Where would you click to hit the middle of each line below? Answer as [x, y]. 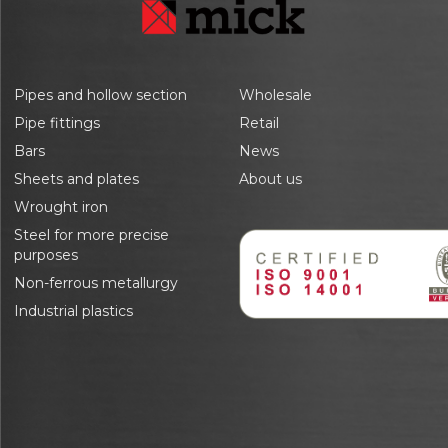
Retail [258, 123]
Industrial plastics [73, 311]
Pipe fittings [57, 123]
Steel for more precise [91, 235]
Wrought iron [61, 207]
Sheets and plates [76, 179]
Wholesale [275, 95]
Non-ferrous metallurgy [96, 283]
